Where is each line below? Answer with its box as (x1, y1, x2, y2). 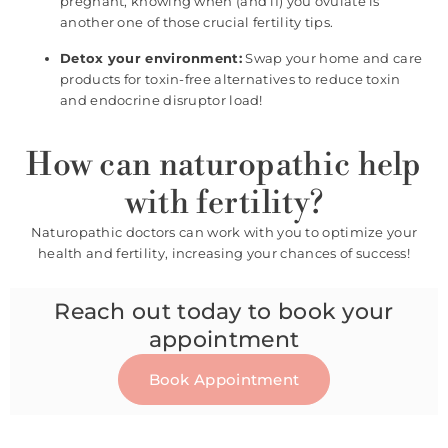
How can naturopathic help (26, 144, 422, 185)
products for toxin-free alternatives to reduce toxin (60, 70, 401, 87)
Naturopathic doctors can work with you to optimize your (30, 223, 418, 240)
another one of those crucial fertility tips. (60, 13, 334, 30)
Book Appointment (148, 370, 300, 390)
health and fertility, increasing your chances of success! (37, 244, 411, 261)
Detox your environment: (60, 49, 242, 66)
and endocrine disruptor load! (60, 91, 263, 108)
